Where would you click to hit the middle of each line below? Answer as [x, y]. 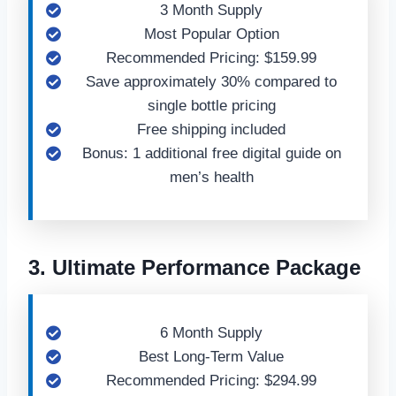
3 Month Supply [211, 10]
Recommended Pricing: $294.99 [211, 381]
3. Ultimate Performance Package [194, 267]
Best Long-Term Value [211, 357]
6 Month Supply [211, 333]
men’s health [211, 177]
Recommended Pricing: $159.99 [211, 58]
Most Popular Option [211, 34]
